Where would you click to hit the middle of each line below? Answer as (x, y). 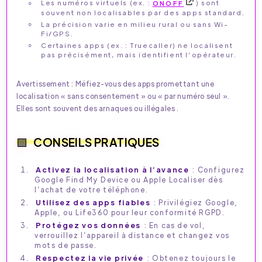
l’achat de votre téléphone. (92, 189)
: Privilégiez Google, (195, 202)
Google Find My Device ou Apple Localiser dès (129, 179)
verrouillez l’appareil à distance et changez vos (132, 235)
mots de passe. (66, 245)
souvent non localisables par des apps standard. (143, 12)
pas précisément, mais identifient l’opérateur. (139, 54)
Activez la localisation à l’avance (113, 169)
